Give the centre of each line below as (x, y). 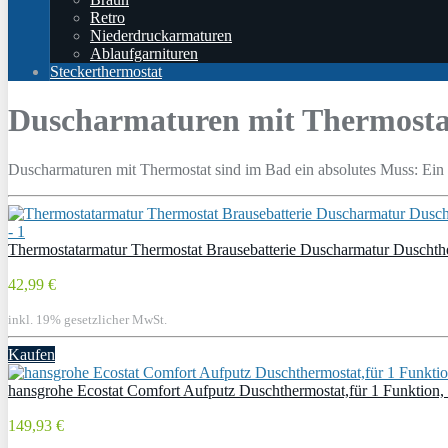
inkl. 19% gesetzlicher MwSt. (87, 319)
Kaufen (31, 354)
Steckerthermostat (106, 71)
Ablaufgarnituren (144, 53)
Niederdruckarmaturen (161, 35)
